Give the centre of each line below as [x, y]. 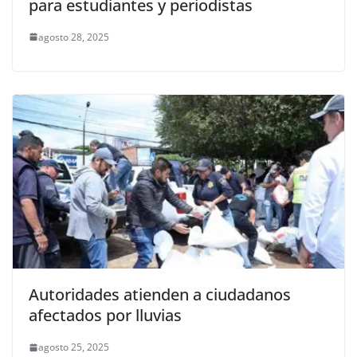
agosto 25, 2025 [74, 347]
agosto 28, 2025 [74, 37]
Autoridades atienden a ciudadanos [160, 295]
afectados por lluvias [105, 316]
